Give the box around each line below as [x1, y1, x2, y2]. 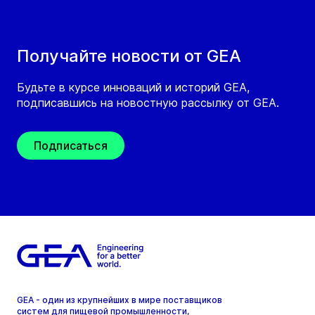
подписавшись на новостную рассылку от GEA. [17, 96, 279, 110]
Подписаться [34, 139, 108, 153]
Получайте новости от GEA [17, 46, 241, 67]
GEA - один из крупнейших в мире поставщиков [17, 295, 222, 306]
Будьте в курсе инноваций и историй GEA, [17, 80, 250, 95]
